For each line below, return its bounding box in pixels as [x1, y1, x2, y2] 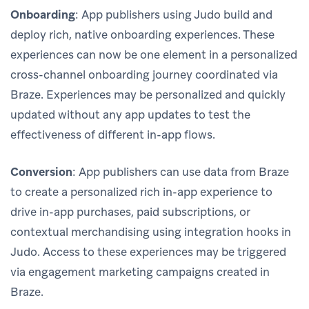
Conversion [10, 163, 72, 179]
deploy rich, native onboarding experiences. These [10, 26, 275, 42]
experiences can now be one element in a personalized [10, 46, 297, 62]
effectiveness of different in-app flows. [10, 126, 215, 142]
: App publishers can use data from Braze [72, 163, 289, 179]
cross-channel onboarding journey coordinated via [10, 66, 278, 82]
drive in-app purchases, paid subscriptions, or [10, 203, 250, 219]
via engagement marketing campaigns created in [10, 263, 270, 279]
